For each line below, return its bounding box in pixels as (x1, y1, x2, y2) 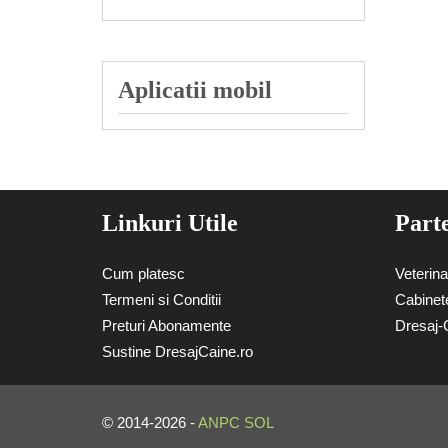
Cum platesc (102, 264, 185, 282)
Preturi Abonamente (102, 316, 231, 334)
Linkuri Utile (102, 209, 238, 236)
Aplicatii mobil (118, 76, 272, 103)
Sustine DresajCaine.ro (102, 342, 253, 360)
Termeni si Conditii (102, 290, 221, 308)
